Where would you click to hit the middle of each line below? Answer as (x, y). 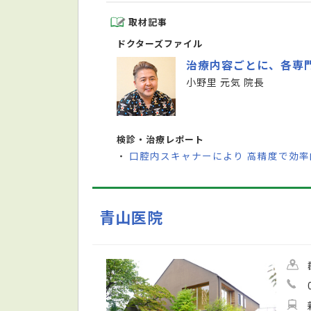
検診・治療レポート (161, 140)
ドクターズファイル (160, 44)
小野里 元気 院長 (226, 82)
